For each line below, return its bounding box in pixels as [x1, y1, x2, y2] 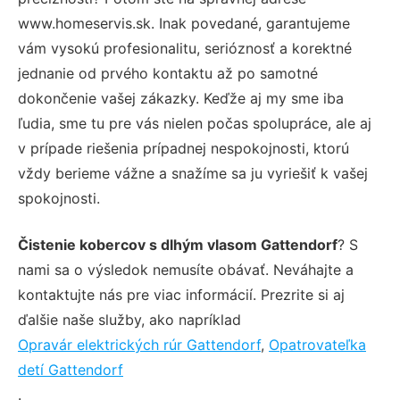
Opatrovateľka [269, 335, 366, 354]
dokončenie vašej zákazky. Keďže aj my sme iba [18, 88, 344, 107]
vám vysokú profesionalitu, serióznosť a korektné [18, 38, 352, 57]
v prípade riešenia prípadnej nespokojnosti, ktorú [18, 138, 349, 157]
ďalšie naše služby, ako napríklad [18, 310, 241, 329]
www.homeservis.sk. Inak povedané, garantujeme [18, 13, 350, 32]
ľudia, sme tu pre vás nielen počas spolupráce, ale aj [18, 113, 371, 132]
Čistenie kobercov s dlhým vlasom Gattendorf [18, 235, 337, 254]
